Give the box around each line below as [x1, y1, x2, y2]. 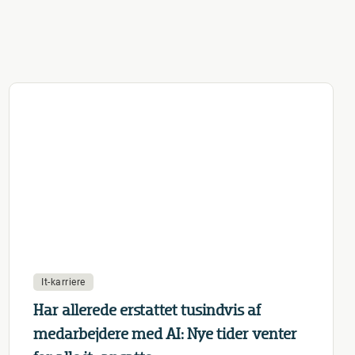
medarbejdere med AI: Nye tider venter [33, 325, 297, 344]
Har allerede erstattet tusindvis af [33, 301, 261, 320]
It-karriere [41, 277, 86, 288]
